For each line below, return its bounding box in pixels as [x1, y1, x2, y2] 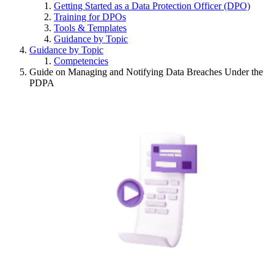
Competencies [54, 56, 108, 66]
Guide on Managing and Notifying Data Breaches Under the [29, 67, 263, 77]
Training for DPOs [54, 12, 126, 22]
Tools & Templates [54, 23, 127, 33]
